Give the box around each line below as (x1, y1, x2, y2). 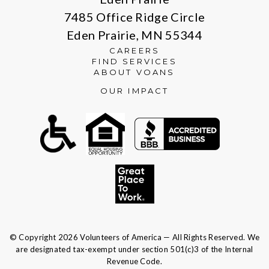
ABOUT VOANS (94, 67, 175, 77)
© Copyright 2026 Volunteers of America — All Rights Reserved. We (9, 232, 260, 242)
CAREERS (109, 46, 160, 55)
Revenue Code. (106, 256, 163, 266)
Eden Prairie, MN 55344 (66, 28, 203, 42)
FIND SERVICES (92, 56, 177, 66)
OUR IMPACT (100, 86, 169, 95)
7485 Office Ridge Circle (64, 10, 205, 24)
